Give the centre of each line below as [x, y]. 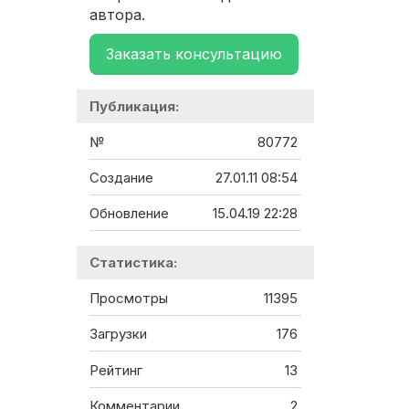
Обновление [129, 214]
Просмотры [129, 298]
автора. [117, 15]
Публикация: [134, 107]
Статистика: [133, 263]
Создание [121, 178]
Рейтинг [116, 370]
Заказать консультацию [194, 54]
